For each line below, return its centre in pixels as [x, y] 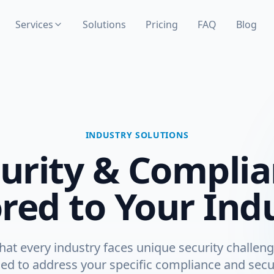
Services [34, 24]
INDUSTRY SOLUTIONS [137, 135]
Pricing [161, 24]
